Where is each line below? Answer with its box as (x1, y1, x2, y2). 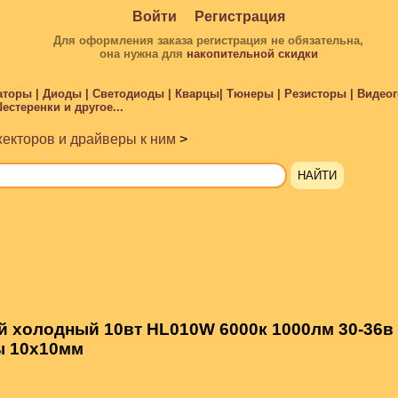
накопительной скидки (186, 47, 318, 60)
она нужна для (99, 47, 187, 60)
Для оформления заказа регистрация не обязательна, (53, 34, 363, 47)
